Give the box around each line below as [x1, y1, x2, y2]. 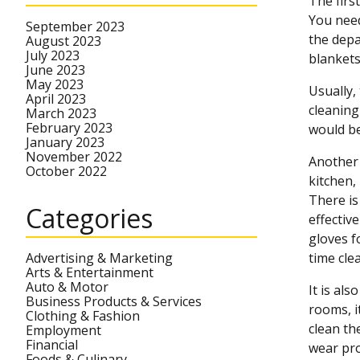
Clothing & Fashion [26, 307, 140, 325]
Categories [26, 201, 153, 235]
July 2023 [26, 47, 80, 64]
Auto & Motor [26, 278, 108, 296]
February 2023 [26, 119, 112, 137]
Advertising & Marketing [26, 249, 173, 267]
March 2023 [26, 104, 96, 122]
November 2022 [26, 148, 122, 166]
